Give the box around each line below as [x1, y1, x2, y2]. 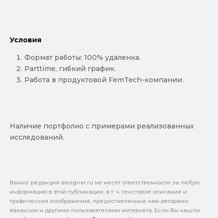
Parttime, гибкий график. [24, 64, 116, 73]
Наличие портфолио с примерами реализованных [10, 121, 194, 130]
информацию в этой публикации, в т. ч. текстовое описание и [10, 188, 187, 195]
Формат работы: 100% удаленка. [24, 53, 141, 62]
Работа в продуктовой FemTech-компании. [24, 75, 183, 84]
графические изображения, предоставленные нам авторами [10, 197, 188, 204]
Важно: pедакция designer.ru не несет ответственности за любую [10, 179, 200, 186]
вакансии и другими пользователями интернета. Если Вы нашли [10, 206, 200, 214]
